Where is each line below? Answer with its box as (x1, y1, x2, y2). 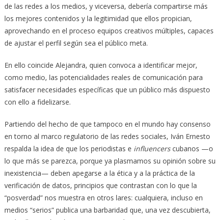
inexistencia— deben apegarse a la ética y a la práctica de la (4, 168, 195, 178)
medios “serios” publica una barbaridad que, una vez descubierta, (4, 205, 211, 215)
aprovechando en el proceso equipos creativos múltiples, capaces (4, 26, 214, 35)
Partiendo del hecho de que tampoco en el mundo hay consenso (4, 119, 211, 129)
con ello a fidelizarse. (4, 97, 71, 107)
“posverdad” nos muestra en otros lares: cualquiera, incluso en (4, 192, 203, 202)
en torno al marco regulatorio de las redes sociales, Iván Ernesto (4, 131, 210, 141)
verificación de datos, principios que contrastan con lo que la (4, 180, 197, 190)
